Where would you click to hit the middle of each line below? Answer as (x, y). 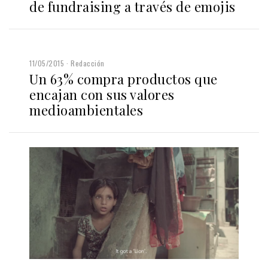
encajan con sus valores (102, 94)
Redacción (88, 63)
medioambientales (86, 110)
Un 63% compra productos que (124, 79)
